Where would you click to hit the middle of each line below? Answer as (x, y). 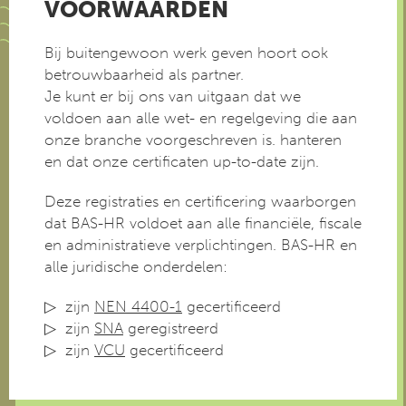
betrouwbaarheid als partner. (146, 74)
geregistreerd (171, 328)
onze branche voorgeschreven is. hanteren (193, 140)
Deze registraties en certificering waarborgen (200, 201)
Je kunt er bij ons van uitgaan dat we (173, 96)
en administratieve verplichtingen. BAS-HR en (201, 245)
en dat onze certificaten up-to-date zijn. (182, 161)
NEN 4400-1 (138, 306)
